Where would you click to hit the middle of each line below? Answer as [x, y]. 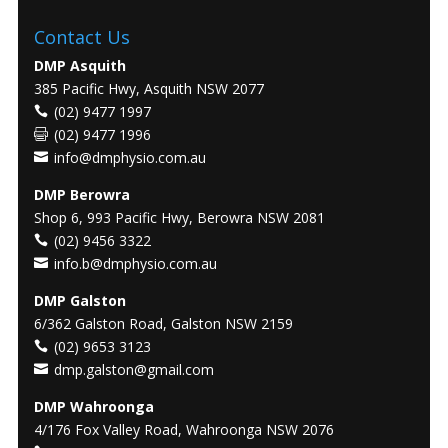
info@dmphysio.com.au [130, 157]
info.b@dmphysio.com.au [136, 263]
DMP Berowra [82, 194]
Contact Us [82, 36]
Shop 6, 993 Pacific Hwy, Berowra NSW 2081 [180, 217]
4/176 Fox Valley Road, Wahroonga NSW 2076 [184, 429]
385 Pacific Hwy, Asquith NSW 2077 [149, 88]
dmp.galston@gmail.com [134, 369]
